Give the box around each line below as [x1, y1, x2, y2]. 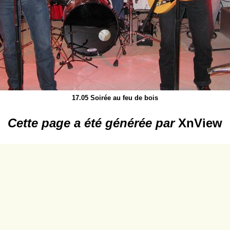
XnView [178, 116, 222, 130]
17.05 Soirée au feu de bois [72, 94, 158, 102]
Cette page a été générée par [8, 116, 178, 130]
